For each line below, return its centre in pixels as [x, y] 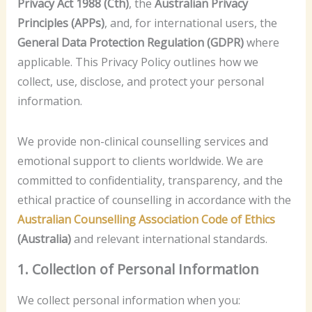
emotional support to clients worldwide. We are [140, 161]
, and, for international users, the [190, 23]
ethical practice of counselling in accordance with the [154, 200]
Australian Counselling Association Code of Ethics [146, 219]
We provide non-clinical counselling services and [142, 141]
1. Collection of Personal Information [138, 269]
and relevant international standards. [169, 239]
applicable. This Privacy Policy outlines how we [138, 62]
